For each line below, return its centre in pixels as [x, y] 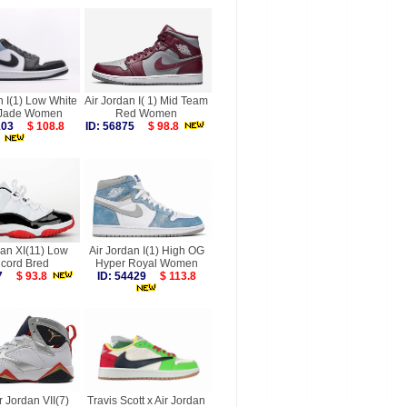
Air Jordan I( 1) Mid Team [146, 101]
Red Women [146, 114]
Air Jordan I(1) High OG [146, 251]
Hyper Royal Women [146, 263]
